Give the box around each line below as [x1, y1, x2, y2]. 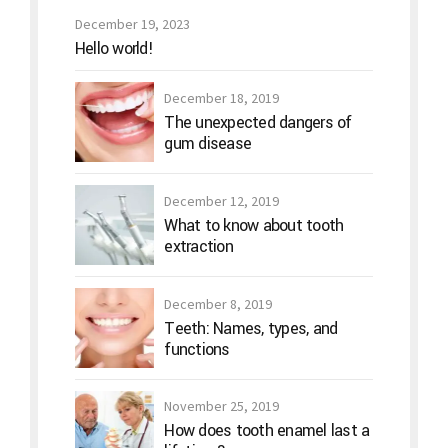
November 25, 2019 [164, 397, 280, 416]
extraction [164, 234, 233, 258]
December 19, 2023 [74, 15, 190, 34]
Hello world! [74, 37, 153, 61]
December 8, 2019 [164, 294, 273, 313]
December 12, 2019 [164, 191, 280, 210]
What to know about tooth [164, 213, 344, 237]
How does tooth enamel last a [164, 419, 370, 443]
